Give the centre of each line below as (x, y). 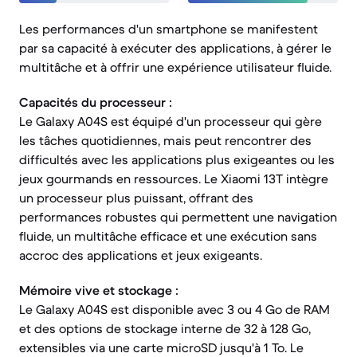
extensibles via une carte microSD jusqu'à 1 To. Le (161, 347)
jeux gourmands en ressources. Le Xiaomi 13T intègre (174, 178)
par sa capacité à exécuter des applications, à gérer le (175, 48)
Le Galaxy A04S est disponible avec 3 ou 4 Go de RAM (175, 309)
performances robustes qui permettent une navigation (178, 217)
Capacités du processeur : (96, 102)
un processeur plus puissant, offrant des (136, 198)
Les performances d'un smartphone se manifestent (169, 29)
